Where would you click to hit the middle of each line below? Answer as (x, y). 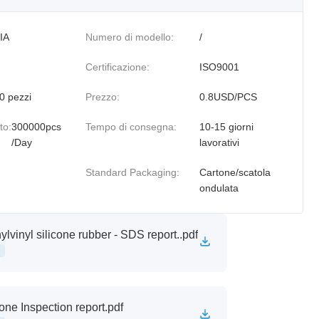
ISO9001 (219, 67)
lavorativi (219, 142)
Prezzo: (102, 97)
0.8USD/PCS (228, 97)
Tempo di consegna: (131, 127)
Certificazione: (117, 67)
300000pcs (36, 127)
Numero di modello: (129, 37)
